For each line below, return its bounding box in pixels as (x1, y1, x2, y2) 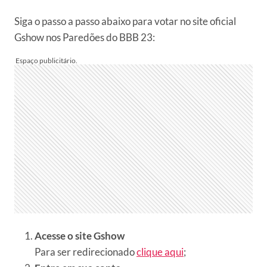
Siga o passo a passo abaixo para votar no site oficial (14, 15, 236, 27)
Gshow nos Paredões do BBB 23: (14, 31, 155, 44)
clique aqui (136, 246, 184, 258)
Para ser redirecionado (35, 246, 136, 258)
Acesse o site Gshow (35, 229, 125, 242)
